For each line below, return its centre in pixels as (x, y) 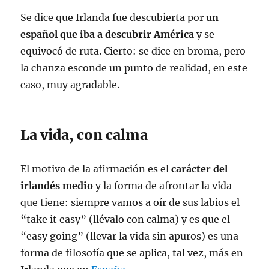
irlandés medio (57, 186)
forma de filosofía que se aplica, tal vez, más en (132, 253)
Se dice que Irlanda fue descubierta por (113, 18)
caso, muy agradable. (70, 85)
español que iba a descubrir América (107, 35)
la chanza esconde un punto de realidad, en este (134, 68)
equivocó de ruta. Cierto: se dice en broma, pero (133, 51)
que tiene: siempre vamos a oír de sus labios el (130, 203)
